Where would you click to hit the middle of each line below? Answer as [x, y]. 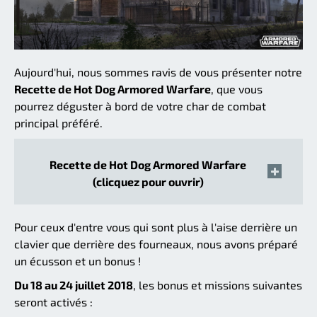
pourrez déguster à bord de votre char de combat [140, 105]
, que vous [237, 88]
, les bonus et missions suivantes [218, 284]
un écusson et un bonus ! [77, 260]
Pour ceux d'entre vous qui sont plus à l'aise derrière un [156, 226]
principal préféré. [58, 122]
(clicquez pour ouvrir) [148, 181]
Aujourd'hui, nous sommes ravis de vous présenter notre [158, 71]
